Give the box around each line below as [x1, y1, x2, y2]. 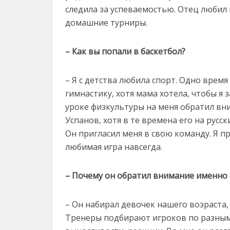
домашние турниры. [65, 17, 147, 28]
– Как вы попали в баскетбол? [65, 46, 185, 57]
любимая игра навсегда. [65, 141, 162, 152]
